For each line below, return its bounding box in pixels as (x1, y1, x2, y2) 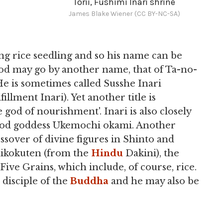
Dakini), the (123, 148, 179, 159)
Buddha (70, 176, 109, 187)
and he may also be (109, 176, 199, 187)
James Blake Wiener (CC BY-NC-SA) (68, 9, 180, 18)
